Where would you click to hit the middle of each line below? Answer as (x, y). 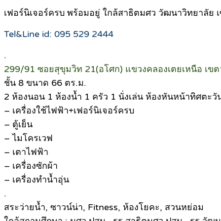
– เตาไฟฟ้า (26, 152)
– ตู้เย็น (18, 124)
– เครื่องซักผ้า (31, 166)
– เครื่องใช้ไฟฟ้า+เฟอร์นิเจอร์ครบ (69, 110)
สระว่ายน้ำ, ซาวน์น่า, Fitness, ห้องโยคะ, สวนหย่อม (104, 207)
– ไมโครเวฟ (28, 138)
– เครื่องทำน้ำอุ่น (37, 179)
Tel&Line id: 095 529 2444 (59, 34)
